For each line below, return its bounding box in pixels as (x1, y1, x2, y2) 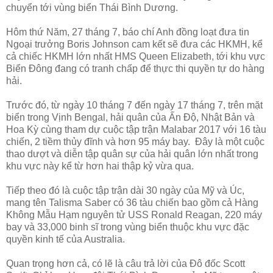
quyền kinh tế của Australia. (6, 234, 125, 245)
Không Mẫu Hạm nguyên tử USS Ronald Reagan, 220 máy (6, 210, 262, 221)
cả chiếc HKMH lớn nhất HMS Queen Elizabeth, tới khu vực (6, 51, 265, 62)
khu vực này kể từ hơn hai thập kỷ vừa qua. (6, 161, 194, 172)
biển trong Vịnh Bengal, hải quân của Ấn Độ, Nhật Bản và (6, 112, 255, 123)
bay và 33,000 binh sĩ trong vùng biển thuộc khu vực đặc (6, 222, 249, 233)
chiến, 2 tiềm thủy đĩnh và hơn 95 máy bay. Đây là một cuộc (6, 136, 264, 147)
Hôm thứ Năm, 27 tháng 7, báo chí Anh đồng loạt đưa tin (6, 27, 249, 38)
